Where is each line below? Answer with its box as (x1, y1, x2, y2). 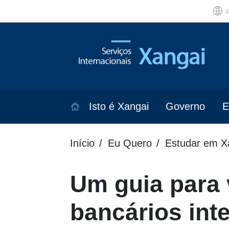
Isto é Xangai (88, 101, 149, 112)
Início (70, 138, 95, 149)
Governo (166, 101, 205, 112)
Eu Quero (108, 138, 152, 149)
